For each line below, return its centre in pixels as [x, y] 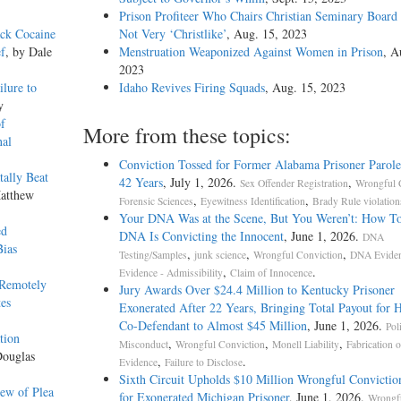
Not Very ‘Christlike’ [172, 34]
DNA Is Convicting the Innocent [201, 236]
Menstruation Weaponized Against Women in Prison [251, 52]
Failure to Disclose [203, 363]
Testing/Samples [153, 255]
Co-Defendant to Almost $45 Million [213, 326]
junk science [220, 255]
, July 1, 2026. [201, 183]
